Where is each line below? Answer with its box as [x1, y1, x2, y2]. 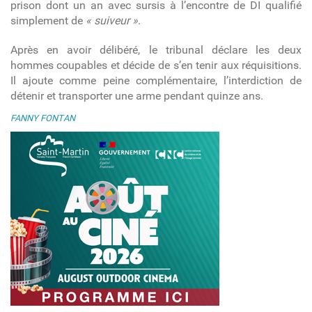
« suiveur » [85, 13, 138, 27]
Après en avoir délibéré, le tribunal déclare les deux [10, 42, 302, 56]
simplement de [10, 13, 86, 27]
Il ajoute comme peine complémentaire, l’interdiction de [10, 73, 302, 87]
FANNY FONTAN [10, 112, 75, 123]
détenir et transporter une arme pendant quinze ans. [10, 88, 263, 102]
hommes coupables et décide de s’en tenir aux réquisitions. [10, 58, 302, 72]
